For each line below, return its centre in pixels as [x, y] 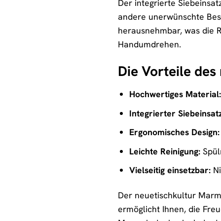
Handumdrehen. [149, 44]
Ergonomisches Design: [174, 132]
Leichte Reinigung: [165, 151]
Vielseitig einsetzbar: [170, 170]
